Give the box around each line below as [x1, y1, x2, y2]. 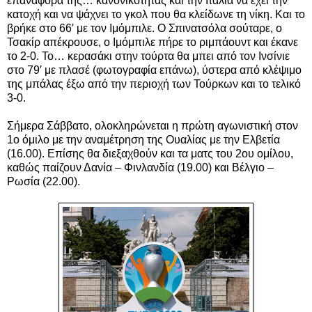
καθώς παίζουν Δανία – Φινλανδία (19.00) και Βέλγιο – [7, 161, 274, 173]
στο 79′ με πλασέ [7, 63, 93, 76]
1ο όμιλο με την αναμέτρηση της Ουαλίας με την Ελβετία [7, 133, 280, 146]
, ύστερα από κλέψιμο [196, 63, 302, 76]
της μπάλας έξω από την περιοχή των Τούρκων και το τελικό [7, 77, 301, 90]
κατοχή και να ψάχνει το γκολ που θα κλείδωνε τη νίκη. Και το [7, 8, 305, 20]
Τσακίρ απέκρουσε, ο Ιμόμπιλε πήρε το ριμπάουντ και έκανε [7, 36, 298, 48]
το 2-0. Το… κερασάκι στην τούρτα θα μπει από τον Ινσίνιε [7, 49, 290, 62]
